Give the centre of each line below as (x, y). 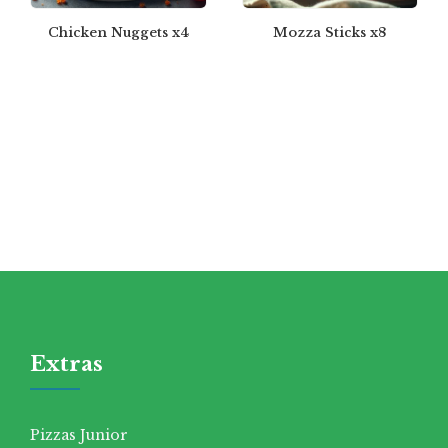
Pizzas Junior (79, 435)
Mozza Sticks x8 (330, 33)
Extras (67, 364)
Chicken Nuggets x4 (118, 33)
